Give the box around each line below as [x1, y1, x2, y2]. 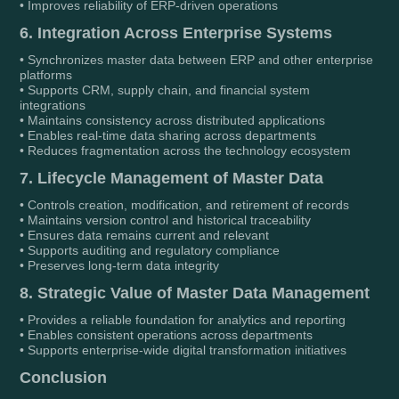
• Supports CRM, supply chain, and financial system [20, 83, 311, 98]
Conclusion [20, 369, 108, 387]
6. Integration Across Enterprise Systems [20, 24, 333, 43]
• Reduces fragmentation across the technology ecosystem [20, 143, 352, 159]
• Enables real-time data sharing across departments [20, 128, 317, 143]
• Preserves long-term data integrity [20, 258, 220, 273]
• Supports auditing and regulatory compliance [20, 243, 281, 258]
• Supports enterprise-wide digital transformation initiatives [20, 343, 347, 358]
